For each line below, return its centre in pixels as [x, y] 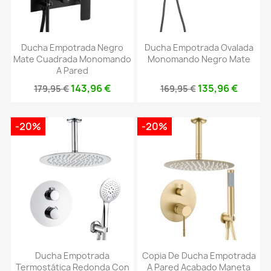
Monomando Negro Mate [199, 59]
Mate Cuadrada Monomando [72, 59]
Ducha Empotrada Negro [72, 48]
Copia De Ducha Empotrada [199, 255]
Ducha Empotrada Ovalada [199, 48]
